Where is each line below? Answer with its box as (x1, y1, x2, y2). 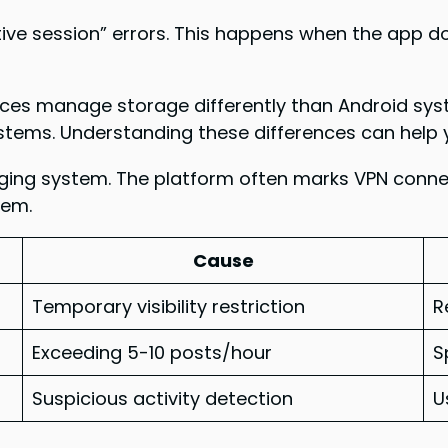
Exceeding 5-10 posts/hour (32, 339, 273, 365)
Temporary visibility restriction (32, 293, 306, 319)
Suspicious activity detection (32, 385, 294, 411)
